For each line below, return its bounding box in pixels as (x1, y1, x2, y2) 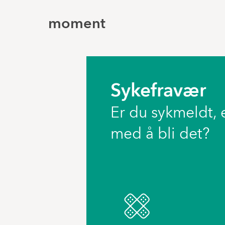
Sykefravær (110, 82, 206, 101)
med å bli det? (110, 127, 209, 142)
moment (48, 17, 105, 32)
